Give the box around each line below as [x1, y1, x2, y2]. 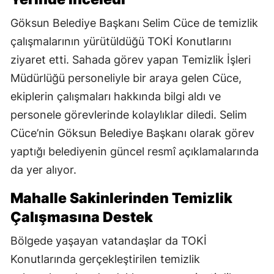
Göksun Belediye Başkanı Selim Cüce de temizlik [10, 17, 258, 30]
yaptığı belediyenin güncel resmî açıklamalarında [10, 145, 259, 158]
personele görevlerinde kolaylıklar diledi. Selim [10, 108, 247, 122]
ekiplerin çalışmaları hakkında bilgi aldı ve [10, 90, 221, 103]
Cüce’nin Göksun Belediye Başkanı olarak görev [10, 127, 254, 140]
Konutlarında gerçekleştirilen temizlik [10, 253, 200, 266]
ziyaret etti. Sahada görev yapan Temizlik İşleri [10, 53, 251, 67]
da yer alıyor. [10, 163, 76, 177]
